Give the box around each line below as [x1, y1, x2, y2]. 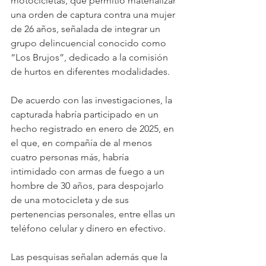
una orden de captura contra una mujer [11, 8, 178, 20]
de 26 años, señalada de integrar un [11, 23, 163, 34]
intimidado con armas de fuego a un [11, 165, 167, 177]
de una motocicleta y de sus [11, 194, 131, 205]
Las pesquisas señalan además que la [11, 251, 170, 262]
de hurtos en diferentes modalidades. [11, 65, 170, 77]
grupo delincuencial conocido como [11, 37, 169, 49]
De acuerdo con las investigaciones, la [11, 94, 175, 106]
